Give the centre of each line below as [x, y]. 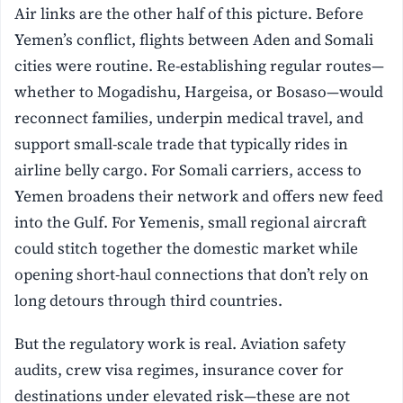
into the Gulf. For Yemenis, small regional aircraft [191, 222]
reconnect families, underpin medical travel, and [189, 117]
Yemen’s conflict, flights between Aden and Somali [194, 39]
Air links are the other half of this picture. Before [189, 13]
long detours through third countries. [149, 300]
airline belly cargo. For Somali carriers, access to [188, 170]
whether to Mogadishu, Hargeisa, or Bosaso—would [199, 91]
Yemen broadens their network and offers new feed [199, 196]
